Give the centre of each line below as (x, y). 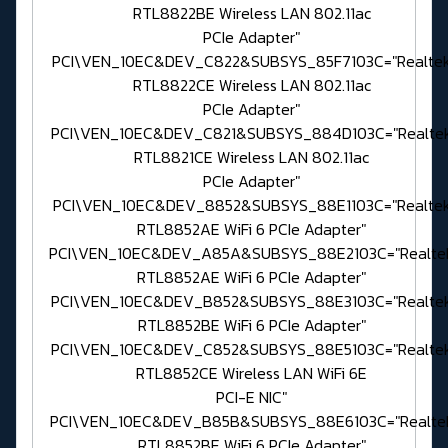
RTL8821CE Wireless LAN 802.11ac (251, 157)
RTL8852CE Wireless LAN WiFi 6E (251, 373)
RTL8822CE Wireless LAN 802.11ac (251, 85)
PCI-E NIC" (251, 397)
